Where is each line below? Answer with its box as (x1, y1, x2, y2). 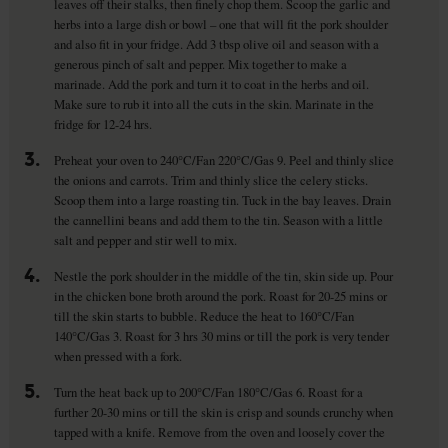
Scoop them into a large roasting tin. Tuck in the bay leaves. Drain (53, 190, 391, 209)
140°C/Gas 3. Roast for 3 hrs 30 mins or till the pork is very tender (53, 326, 389, 345)
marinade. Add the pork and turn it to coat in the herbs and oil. (53, 74, 369, 93)
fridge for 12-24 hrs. (53, 114, 152, 133)
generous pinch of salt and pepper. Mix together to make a (53, 54, 347, 73)
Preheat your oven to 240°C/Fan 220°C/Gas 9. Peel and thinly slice (53, 150, 394, 169)
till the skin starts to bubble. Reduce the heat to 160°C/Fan (53, 306, 354, 325)
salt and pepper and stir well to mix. (53, 230, 237, 249)
